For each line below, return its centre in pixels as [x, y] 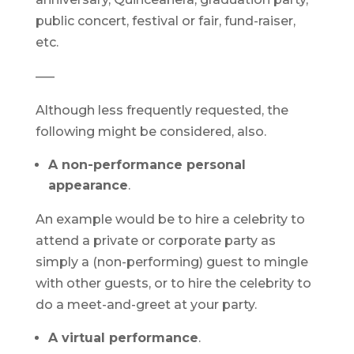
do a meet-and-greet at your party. [146, 305]
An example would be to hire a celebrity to [170, 219]
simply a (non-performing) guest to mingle [171, 262]
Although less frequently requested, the [162, 110]
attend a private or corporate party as [155, 241]
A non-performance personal [147, 165]
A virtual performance [123, 338]
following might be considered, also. [151, 132]
